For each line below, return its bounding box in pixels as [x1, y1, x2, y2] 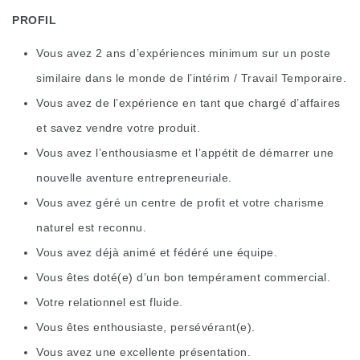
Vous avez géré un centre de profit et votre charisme [36, 196, 324, 210]
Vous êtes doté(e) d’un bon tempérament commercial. [36, 271, 330, 284]
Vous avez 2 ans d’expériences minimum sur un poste [36, 47, 330, 60]
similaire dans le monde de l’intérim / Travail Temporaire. [36, 72, 346, 85]
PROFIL [12, 14, 56, 27]
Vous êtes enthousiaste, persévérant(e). [36, 321, 256, 334]
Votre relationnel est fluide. [36, 296, 183, 309]
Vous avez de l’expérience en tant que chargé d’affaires [36, 96, 341, 110]
